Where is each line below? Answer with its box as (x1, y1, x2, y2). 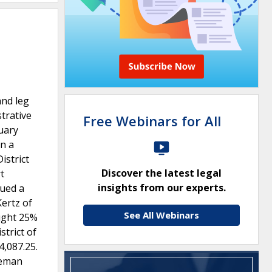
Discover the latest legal (101, 166, 222, 180)
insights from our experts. (97, 181, 226, 194)
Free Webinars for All (83, 112, 221, 130)
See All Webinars (124, 209, 199, 221)
